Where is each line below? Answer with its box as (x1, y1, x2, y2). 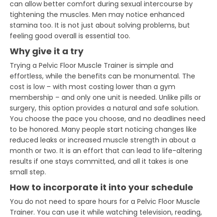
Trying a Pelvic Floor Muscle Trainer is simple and (10, 60, 174, 70)
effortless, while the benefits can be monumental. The (10, 71, 196, 81)
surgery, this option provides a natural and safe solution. (10, 103, 200, 113)
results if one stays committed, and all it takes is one (10, 156, 189, 166)
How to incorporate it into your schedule (10, 181, 194, 193)
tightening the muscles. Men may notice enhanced (10, 9, 185, 19)
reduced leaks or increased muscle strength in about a (10, 135, 196, 145)
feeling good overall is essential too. (10, 31, 131, 41)
